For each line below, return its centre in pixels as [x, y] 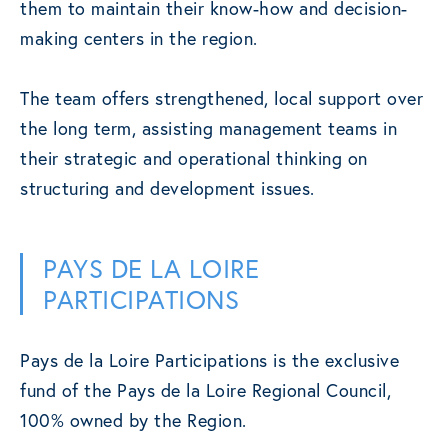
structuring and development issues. [167, 188]
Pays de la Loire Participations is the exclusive [209, 360]
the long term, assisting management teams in [208, 128]
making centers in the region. [139, 38]
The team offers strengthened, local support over [221, 98]
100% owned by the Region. [133, 420]
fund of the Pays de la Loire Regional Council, [205, 390]
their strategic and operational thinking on [194, 158]
